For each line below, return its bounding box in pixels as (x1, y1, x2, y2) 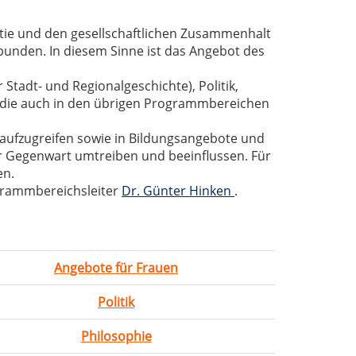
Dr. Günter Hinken (122, 182, 234, 200)
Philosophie (80, 327, 152, 346)
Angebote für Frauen (54, 259, 178, 277)
